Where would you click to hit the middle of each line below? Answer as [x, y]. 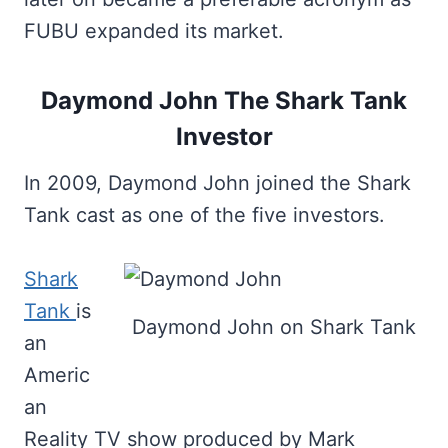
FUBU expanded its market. [154, 31]
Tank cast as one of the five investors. [204, 215]
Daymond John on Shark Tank [274, 327]
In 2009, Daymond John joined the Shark [217, 183]
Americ [57, 375]
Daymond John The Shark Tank [224, 100]
